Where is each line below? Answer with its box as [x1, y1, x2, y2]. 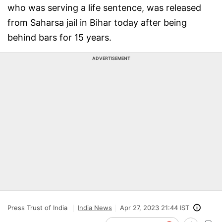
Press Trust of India [7, 204, 67, 212]
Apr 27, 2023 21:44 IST [120, 204, 189, 212]
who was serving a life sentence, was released [7, 2, 201, 13]
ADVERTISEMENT [92, 55, 130, 61]
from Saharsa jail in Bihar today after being [7, 17, 187, 28]
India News [78, 204, 112, 212]
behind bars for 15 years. [7, 32, 111, 43]
